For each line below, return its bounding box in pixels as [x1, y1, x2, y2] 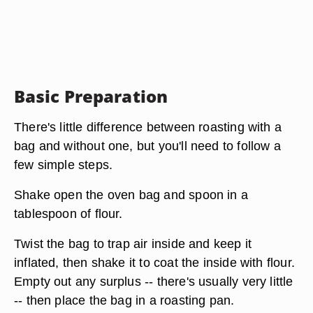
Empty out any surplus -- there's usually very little [14, 274, 293, 289]
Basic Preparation [14, 85, 168, 108]
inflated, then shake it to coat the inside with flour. [14, 255, 295, 270]
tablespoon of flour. [14, 206, 123, 221]
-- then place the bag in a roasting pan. [14, 293, 235, 307]
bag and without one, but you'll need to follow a [14, 138, 281, 153]
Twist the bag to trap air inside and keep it [14, 236, 252, 251]
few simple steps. [14, 157, 113, 172]
